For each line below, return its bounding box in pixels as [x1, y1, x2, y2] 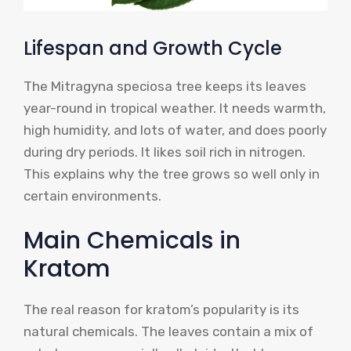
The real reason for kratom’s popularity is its [24, 302, 299, 318]
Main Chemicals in [24, 224, 241, 258]
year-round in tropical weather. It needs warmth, [24, 100, 326, 116]
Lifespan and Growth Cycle [24, 34, 282, 61]
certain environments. [24, 187, 161, 204]
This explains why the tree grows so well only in [24, 165, 320, 182]
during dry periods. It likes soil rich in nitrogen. [24, 143, 306, 160]
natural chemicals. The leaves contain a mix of [24, 324, 313, 340]
